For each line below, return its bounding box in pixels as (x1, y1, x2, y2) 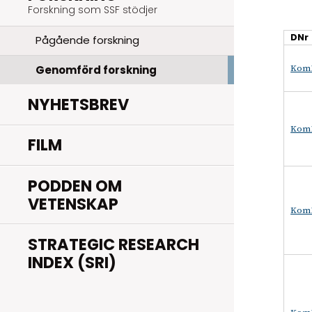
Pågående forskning (35, 33, 139, 48)
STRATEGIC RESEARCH (28, 233, 199, 256)
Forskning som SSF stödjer (28, 2, 157, 17)
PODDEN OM (28, 174, 122, 197)
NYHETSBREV (28, 93, 129, 116)
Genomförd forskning (35, 62, 157, 77)
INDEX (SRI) (28, 251, 116, 274)
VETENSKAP (28, 192, 118, 215)
